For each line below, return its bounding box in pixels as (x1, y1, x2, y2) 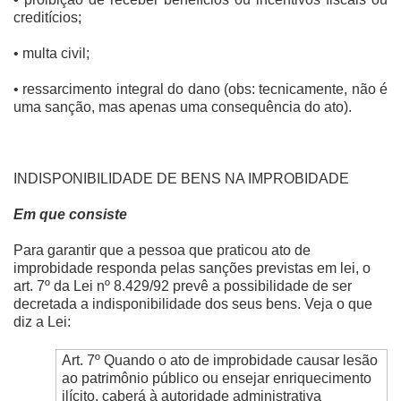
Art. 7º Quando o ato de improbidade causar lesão (61, 353, 378, 369)
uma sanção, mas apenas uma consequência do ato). (13, 99, 352, 115)
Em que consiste (13, 207, 127, 223)
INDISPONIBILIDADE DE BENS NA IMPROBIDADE (13, 171, 349, 187)
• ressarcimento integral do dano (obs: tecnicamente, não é (13, 81, 388, 98)
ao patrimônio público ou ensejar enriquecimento (61, 371, 371, 387)
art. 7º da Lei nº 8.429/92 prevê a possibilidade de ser (13, 278, 352, 294)
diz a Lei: (13, 314, 71, 330)
